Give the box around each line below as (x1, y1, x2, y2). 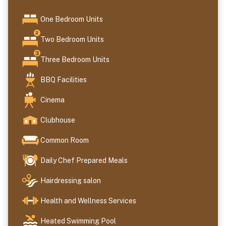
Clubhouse (40, 116, 75, 124)
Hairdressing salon (40, 176, 101, 185)
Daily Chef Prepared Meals (40, 156, 128, 164)
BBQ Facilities (40, 75, 87, 84)
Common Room (40, 136, 90, 144)
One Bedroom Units (40, 15, 103, 23)
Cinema (40, 95, 65, 104)
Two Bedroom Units (40, 35, 105, 43)
